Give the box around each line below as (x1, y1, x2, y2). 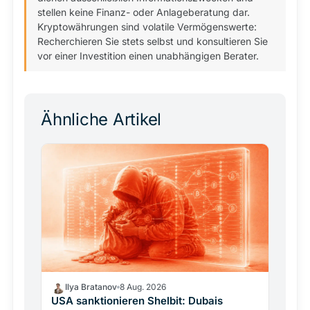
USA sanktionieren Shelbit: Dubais (51, 293, 223, 307)
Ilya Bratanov (65, 281, 117, 292)
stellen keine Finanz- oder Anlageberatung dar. (37, 6, 250, 18)
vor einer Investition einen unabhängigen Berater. (37, 50, 259, 62)
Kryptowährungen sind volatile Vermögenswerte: (37, 21, 257, 33)
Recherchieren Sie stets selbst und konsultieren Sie (37, 35, 268, 47)
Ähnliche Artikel (41, 109, 162, 129)
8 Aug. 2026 (120, 281, 166, 292)
